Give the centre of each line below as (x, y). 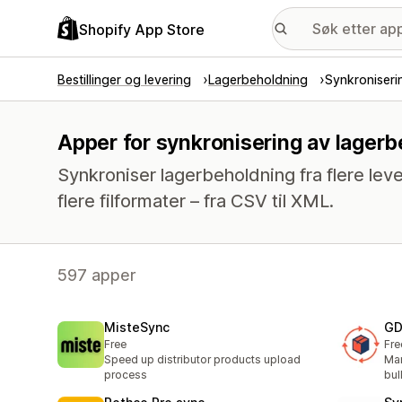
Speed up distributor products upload (202, 360)
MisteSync (137, 328)
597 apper (97, 275)
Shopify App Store (142, 29)
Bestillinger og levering (124, 79)
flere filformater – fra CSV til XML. (196, 201)
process (126, 375)
